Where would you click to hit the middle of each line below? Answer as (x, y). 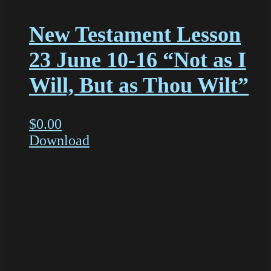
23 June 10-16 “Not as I (138, 60)
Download (59, 141)
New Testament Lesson (135, 35)
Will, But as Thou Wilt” (139, 86)
